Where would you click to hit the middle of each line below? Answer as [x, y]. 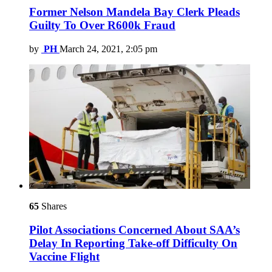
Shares [53, 206]
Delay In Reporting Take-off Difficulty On [133, 243]
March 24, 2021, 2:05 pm [108, 49]
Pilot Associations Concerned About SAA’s [134, 229]
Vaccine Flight [64, 256]
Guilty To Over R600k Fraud [102, 25]
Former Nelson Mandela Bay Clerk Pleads [134, 12]
